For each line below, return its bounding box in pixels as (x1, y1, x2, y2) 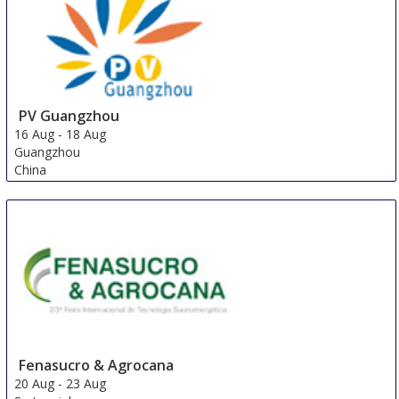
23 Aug (66, 375, 107, 393)
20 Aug (14, 375, 55, 393)
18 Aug (66, 126, 107, 143)
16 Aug (14, 126, 55, 143)
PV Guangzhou (19, 106, 120, 126)
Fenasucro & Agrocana (19, 355, 175, 376)
